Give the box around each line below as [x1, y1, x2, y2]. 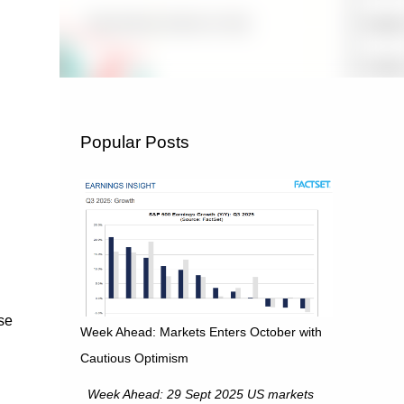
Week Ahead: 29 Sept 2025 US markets [79, 387, 314, 401]
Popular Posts [79, 133, 189, 151]
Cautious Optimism [79, 351, 188, 365]
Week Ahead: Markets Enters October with [79, 325, 322, 339]
